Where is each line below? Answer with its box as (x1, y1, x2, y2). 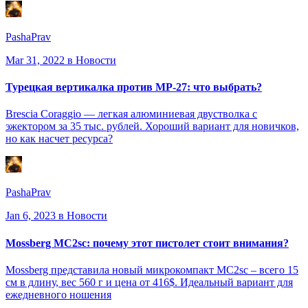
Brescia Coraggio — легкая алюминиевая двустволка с (5, 108, 257, 120)
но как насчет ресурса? (5, 133, 113, 145)
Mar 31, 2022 (5, 54, 65, 66)
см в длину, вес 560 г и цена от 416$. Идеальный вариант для (5, 276, 293, 289)
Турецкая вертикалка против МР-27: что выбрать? (5, 81, 262, 93)
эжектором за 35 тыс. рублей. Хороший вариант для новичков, (5, 120, 299, 133)
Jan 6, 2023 (5, 210, 56, 222)
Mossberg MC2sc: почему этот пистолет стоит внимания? (5, 236, 289, 249)
